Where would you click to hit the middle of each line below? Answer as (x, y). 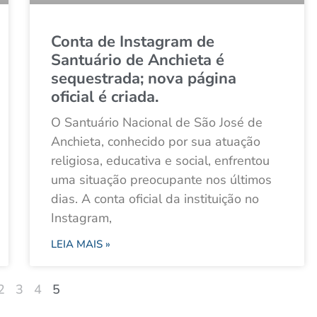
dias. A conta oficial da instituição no (155, 199)
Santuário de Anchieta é (138, 60)
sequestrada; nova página (144, 79)
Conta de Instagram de (133, 42)
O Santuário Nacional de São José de (157, 123)
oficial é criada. (105, 97)
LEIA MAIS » (81, 244)
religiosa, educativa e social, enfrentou (160, 161)
